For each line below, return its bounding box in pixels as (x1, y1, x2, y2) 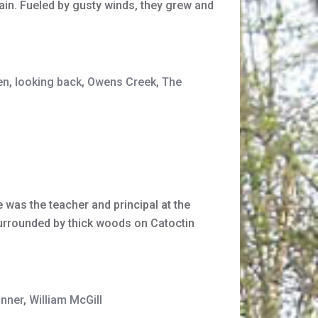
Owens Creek (87, 75, 156, 89)
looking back (15, 75, 82, 89)
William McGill (29, 293, 102, 307)
